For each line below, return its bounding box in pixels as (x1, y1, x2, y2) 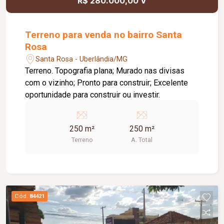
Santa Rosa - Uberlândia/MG (35, 54, 128, 63)
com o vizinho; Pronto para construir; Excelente (25, 78, 188, 88)
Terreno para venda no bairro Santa (25, 29, 182, 41)
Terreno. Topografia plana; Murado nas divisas (25, 66, 55, 76)
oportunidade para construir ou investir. (25, 90, 160, 100)
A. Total (131, 136, 153, 144)
